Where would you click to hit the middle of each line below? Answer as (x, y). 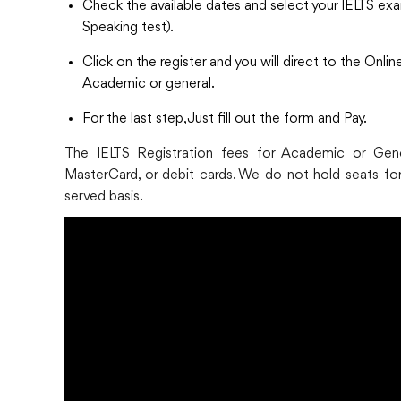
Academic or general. (149, 84)
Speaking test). (128, 27)
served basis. (104, 196)
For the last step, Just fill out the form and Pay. (225, 119)
